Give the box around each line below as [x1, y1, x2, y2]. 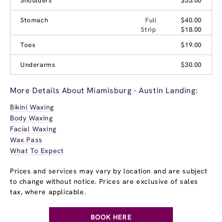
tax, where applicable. [10, 187, 86, 196]
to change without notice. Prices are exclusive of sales [10, 176, 199, 186]
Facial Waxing [10, 124, 56, 133]
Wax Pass [10, 135, 43, 144]
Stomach [20, 15, 49, 24]
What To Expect [10, 146, 64, 155]
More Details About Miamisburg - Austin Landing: [10, 85, 198, 96]
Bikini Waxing [10, 102, 54, 111]
